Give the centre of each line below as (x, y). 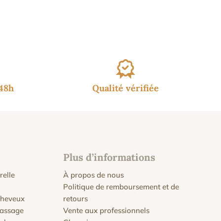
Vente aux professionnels (107, 211)
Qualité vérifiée (126, 88)
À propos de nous (94, 175)
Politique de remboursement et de (121, 187)
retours (76, 199)
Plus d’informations (110, 157)
